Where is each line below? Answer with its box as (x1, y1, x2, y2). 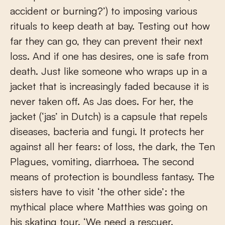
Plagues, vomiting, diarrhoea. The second (10, 155, 194, 168)
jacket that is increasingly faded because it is (10, 80, 209, 93)
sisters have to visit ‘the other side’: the (10, 185, 185, 198)
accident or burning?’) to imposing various (10, 5, 197, 18)
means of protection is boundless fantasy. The (10, 170, 214, 183)
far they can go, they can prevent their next (10, 35, 203, 48)
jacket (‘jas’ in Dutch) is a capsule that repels (10, 110, 207, 123)
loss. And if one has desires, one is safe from (10, 50, 208, 63)
